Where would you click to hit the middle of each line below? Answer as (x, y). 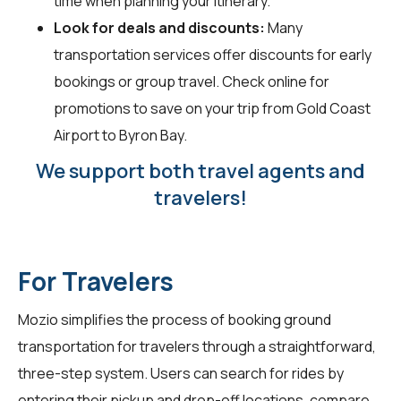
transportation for (79, 347)
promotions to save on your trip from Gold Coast (212, 109)
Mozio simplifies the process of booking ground (175, 320)
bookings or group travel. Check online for (192, 82)
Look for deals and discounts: (159, 28)
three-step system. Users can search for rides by (181, 374)
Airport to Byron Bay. (120, 136)
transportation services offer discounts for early (213, 55)
